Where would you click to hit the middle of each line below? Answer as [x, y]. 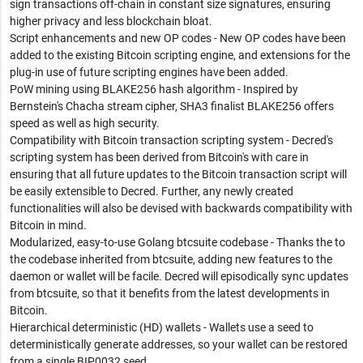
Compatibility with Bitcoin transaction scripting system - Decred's [171, 140]
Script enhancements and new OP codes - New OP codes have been [177, 38]
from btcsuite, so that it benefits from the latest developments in [169, 293]
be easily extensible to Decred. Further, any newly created [151, 191]
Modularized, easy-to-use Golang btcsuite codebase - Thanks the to [177, 242]
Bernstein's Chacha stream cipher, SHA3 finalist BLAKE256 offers [171, 106]
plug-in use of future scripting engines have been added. [149, 72]
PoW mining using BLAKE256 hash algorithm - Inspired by [154, 89]
